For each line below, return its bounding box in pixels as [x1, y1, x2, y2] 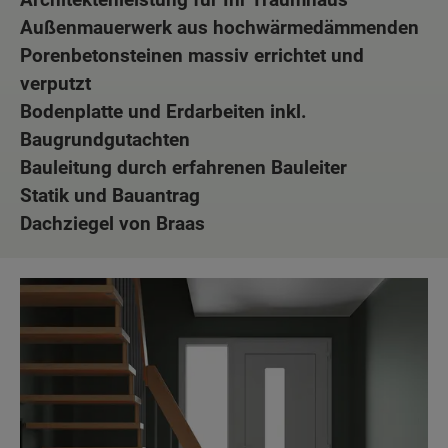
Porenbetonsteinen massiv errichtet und [20, 44, 364, 68]
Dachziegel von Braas [20, 212, 205, 236]
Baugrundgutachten [20, 128, 190, 152]
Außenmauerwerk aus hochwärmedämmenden [20, 16, 419, 40]
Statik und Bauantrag [20, 184, 200, 208]
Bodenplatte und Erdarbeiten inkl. [20, 100, 307, 124]
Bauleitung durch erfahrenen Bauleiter [20, 156, 347, 180]
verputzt [20, 72, 91, 96]
